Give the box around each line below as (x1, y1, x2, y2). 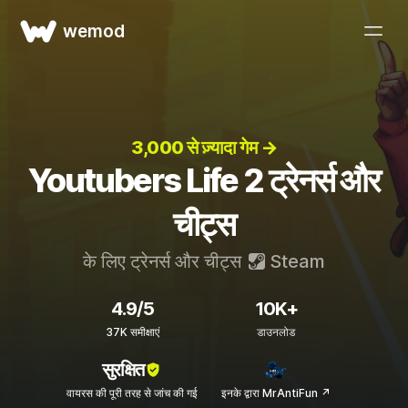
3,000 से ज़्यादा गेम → (131, 137, 277, 158)
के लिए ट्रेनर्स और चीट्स (83, 250, 246, 272)
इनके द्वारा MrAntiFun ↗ (221, 386, 331, 400)
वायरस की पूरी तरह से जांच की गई (66, 386, 198, 400)
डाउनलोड (257, 325, 295, 339)
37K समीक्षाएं (105, 325, 159, 339)
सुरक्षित (101, 358, 144, 381)
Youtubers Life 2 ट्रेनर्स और (28, 160, 380, 200)
